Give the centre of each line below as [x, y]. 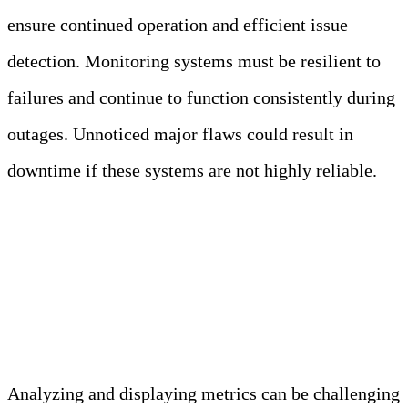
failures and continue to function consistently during [201, 97]
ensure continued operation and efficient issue [178, 25]
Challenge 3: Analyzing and [179, 267]
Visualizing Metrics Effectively [198, 304]
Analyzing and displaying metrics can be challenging [204, 394]
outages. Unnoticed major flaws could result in [180, 134]
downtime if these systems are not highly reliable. [192, 170]
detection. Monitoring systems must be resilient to [194, 61]
